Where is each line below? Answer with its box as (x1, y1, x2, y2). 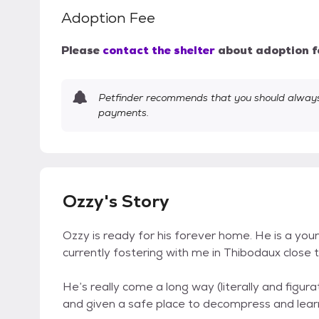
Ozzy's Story (63, 190, 169, 213)
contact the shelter (103, 43, 215, 58)
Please (61, 43, 100, 58)
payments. (98, 106, 149, 120)
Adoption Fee (61, 9, 155, 28)
